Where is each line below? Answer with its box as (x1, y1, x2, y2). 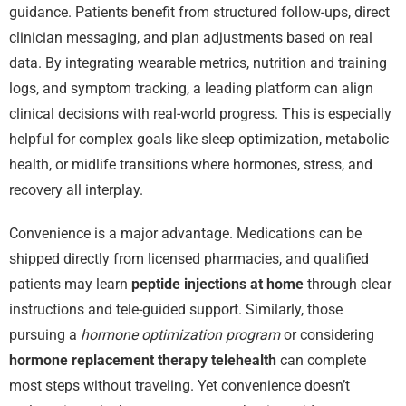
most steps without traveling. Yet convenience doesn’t (9, 377, 350, 395)
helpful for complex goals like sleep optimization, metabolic (9, 130, 389, 149)
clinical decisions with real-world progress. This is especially (9, 105, 391, 123)
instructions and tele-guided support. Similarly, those (9, 301, 343, 319)
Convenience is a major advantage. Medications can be (9, 225, 362, 243)
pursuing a (9, 326, 81, 344)
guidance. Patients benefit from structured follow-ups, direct (9, 4, 390, 22)
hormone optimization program (81, 326, 280, 344)
